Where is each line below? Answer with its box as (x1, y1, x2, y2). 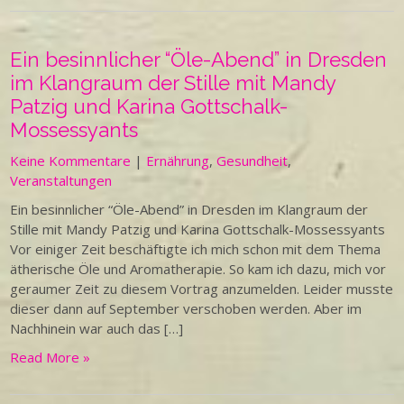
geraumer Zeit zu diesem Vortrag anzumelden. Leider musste (10, 280, 394, 298)
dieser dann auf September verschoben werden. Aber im (10, 299, 363, 317)
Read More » (10, 348, 91, 366)
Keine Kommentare (10, 151, 132, 170)
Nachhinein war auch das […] (10, 319, 184, 337)
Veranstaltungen (10, 171, 113, 189)
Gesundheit (216, 151, 289, 170)
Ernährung (146, 151, 210, 170)
